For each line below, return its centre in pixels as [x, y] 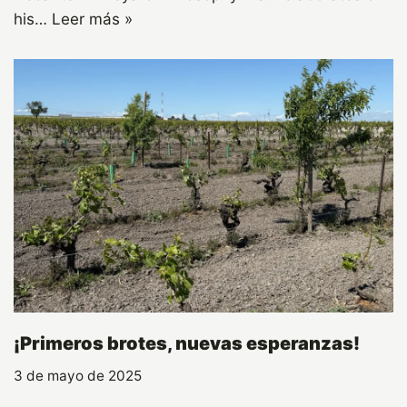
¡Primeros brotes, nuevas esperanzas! [187, 343]
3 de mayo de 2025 [78, 375]
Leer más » [92, 20]
